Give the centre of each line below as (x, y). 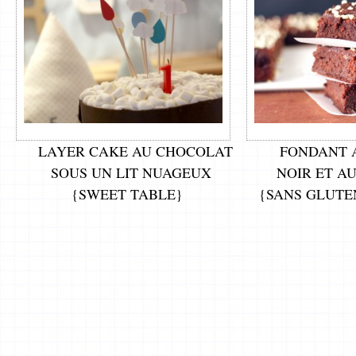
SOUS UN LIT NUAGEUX (131, 172)
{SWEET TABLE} (127, 193)
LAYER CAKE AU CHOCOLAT (135, 151)
